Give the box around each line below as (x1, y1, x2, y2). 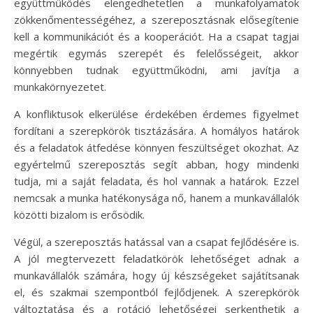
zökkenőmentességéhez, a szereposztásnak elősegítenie (14, 13, 299, 27)
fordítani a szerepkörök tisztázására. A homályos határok (14, 124, 299, 138)
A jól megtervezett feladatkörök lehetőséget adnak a (14, 252, 299, 265)
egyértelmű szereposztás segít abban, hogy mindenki (14, 157, 299, 171)
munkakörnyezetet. (14, 80, 106, 94)
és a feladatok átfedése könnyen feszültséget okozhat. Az (14, 140, 299, 154)
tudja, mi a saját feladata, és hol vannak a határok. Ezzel (14, 174, 299, 188)
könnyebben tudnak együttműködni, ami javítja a (14, 63, 299, 77)
